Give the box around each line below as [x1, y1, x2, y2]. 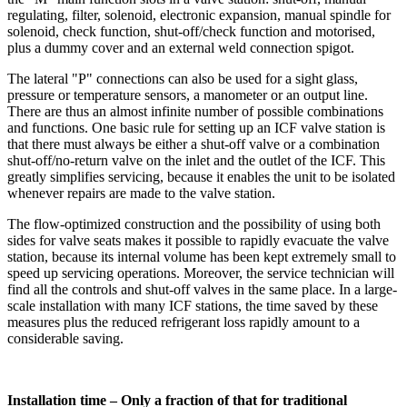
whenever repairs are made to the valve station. [7, 184, 279, 201]
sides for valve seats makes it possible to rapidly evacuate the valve [7, 232, 389, 248]
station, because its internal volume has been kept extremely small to [7, 248, 396, 264]
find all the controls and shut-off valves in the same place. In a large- [7, 281, 397, 297]
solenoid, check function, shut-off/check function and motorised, [7, 23, 375, 39]
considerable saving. [7, 330, 124, 346]
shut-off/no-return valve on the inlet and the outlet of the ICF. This [7, 152, 385, 168]
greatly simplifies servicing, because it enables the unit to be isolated [7, 168, 395, 184]
